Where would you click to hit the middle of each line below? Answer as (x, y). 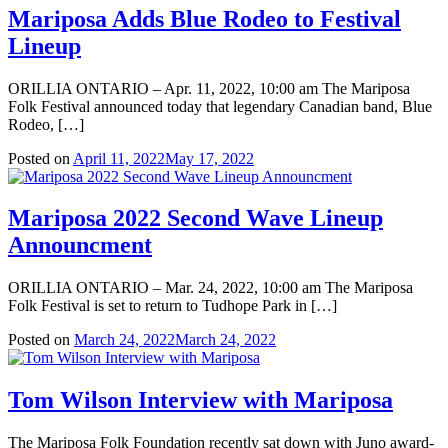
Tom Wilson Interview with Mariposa (200, 400)
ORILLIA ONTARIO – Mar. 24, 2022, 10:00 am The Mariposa (210, 288)
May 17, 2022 (209, 158)
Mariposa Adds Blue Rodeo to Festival (204, 18)
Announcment (80, 245)
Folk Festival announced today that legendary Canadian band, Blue (220, 106)
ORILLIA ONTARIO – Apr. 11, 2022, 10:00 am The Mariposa (209, 88)
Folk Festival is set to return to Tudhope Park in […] (172, 306)
